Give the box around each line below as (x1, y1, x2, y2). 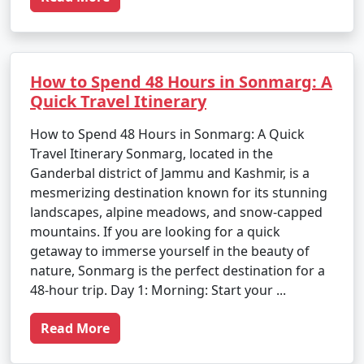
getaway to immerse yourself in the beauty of (30, 242, 310, 260)
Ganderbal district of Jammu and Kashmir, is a (30, 164, 310, 182)
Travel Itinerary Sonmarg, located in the (30, 145, 273, 162)
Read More (41, 319, 110, 337)
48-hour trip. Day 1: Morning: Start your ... (30, 281, 286, 299)
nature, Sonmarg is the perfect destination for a (30, 262, 325, 279)
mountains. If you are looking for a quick (30, 223, 280, 240)
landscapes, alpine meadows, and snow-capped (30, 203, 323, 221)
